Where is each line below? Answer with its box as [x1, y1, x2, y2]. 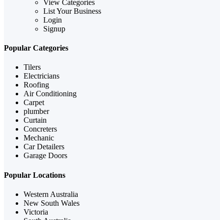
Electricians [24, 72, 59, 81]
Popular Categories [4, 43, 68, 52]
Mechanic [24, 134, 54, 142]
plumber [24, 107, 49, 116]
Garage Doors [24, 151, 67, 160]
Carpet [24, 98, 44, 107]
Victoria [24, 207, 48, 216]
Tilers [24, 63, 41, 72]
